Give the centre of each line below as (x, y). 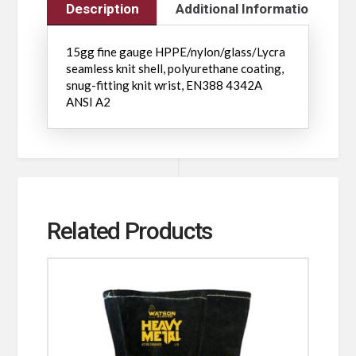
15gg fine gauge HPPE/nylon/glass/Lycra (175, 51)
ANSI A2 (88, 101)
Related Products (130, 231)
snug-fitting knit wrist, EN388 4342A (164, 85)
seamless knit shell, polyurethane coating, (174, 68)
